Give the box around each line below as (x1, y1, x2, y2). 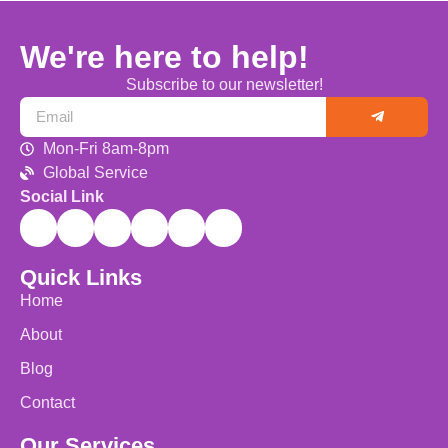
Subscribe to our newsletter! (125, 75, 323, 93)
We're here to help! (20, 38, 309, 75)
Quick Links (20, 264, 142, 290)
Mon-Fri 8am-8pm (42, 139, 169, 157)
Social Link (20, 187, 104, 205)
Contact (20, 393, 75, 411)
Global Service (42, 163, 148, 181)
